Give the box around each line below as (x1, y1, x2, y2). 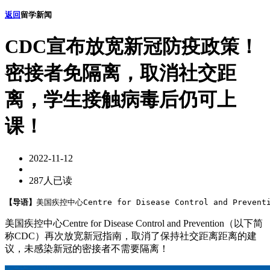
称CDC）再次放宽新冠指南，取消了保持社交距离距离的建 (5, 230, 257, 241)
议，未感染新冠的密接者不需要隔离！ (5, 243, 169, 254)
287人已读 (29, 175, 72, 186)
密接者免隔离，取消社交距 (5, 62, 236, 84)
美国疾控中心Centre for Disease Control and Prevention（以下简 (5, 218, 263, 228)
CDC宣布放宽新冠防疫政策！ (5, 36, 259, 58)
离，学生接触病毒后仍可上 (5, 89, 236, 111)
